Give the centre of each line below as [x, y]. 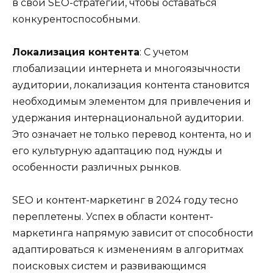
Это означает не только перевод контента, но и [132, 134]
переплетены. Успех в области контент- [113, 217]
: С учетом [164, 52]
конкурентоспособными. [76, 19]
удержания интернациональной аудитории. [128, 118]
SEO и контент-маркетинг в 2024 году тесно [125, 200]
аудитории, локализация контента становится [131, 85]
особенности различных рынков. [97, 167]
